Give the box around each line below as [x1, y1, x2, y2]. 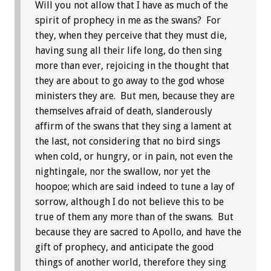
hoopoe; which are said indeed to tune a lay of [35, 180, 235, 192]
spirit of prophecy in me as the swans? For [35, 14, 221, 26]
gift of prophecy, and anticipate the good [35, 241, 214, 253]
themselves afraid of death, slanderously [35, 105, 212, 117]
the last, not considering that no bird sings [35, 135, 220, 147]
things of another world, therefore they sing [35, 256, 226, 268]
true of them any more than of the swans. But [35, 211, 233, 223]
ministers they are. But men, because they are [35, 90, 235, 102]
